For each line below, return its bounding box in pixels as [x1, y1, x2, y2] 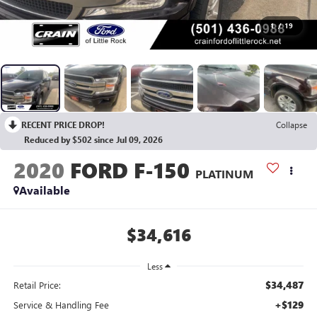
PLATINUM [195, 166, 253, 182]
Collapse [276, 119, 307, 131]
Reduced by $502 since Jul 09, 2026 [24, 134, 163, 146]
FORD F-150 [69, 156, 190, 185]
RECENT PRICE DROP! [21, 119, 105, 131]
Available [18, 183, 70, 198]
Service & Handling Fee [13, 298, 109, 311]
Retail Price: [13, 278, 61, 291]
